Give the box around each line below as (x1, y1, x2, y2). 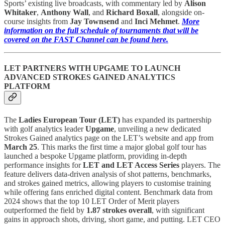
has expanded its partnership (120, 115, 211, 124)
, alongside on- (158, 8, 204, 17)
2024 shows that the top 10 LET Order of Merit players (4, 196, 179, 205)
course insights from (4, 17, 70, 26)
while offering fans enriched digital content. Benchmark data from (4, 187, 212, 196)
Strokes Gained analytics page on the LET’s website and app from (4, 133, 213, 142)
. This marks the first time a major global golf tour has (37, 142, 206, 151)
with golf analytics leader (4, 124, 85, 133)
